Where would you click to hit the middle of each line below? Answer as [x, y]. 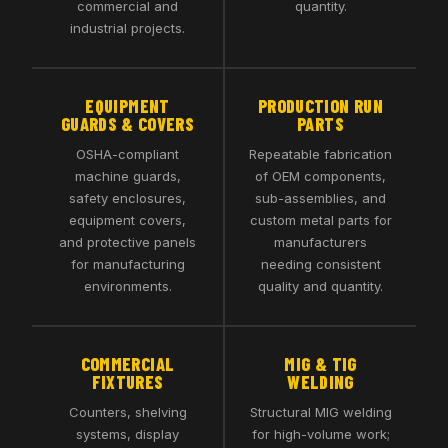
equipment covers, [127, 220]
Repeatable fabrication [320, 154]
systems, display [127, 434]
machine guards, [127, 176]
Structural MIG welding [320, 412]
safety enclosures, [127, 198]
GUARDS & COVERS [127, 124]
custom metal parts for [320, 220]
